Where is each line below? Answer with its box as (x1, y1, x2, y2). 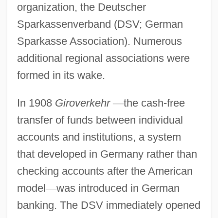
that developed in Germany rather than (17, 147, 197, 160)
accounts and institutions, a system (17, 130, 181, 143)
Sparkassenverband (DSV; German (17, 18, 183, 30)
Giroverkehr (54, 96, 110, 109)
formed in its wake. (17, 69, 105, 81)
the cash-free (123, 96, 185, 109)
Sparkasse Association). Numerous (17, 35, 182, 47)
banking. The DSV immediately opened (17, 199, 200, 211)
